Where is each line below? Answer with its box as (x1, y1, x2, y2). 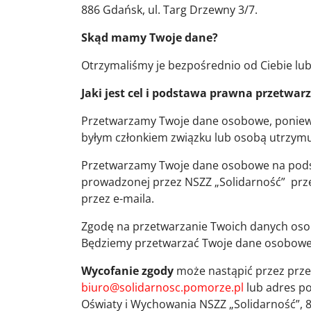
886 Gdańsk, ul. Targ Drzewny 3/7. (81, 2, 258, 17)
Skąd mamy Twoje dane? (81, 30, 218, 45)
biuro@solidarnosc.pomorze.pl (81, 280, 244, 295)
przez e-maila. (81, 191, 154, 206)
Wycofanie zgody (81, 263, 174, 278)
